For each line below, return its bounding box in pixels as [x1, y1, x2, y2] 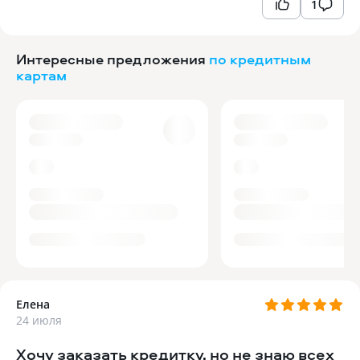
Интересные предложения [16, 49, 206, 69]
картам [16, 65, 67, 85]
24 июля [16, 313, 62, 328]
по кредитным [209, 49, 311, 69]
